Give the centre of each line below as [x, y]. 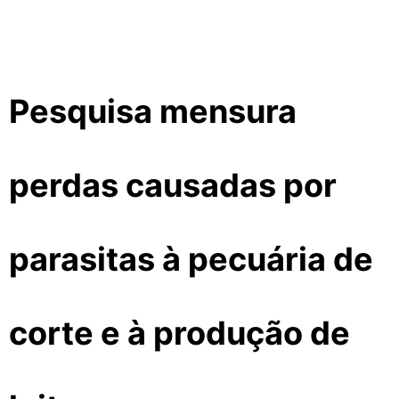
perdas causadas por [173, 186]
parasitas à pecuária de [191, 260]
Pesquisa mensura [153, 112]
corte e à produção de [179, 334]
